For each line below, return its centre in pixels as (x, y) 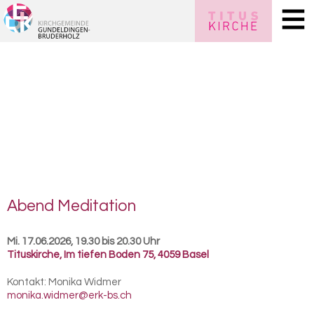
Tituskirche (33, 255)
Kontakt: (28, 282)
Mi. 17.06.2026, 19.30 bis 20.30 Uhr (83, 241)
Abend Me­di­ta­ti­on (71, 206)
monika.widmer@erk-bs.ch (69, 295)
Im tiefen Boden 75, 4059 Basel (136, 255)
